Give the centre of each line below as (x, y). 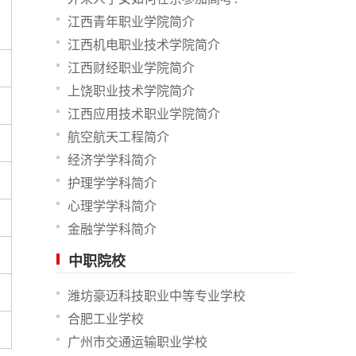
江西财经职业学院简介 (131, 68)
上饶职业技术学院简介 (131, 91)
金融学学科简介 (112, 229)
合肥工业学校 (106, 319)
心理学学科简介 (112, 206)
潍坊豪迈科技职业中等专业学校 (157, 296)
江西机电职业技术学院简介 (144, 45)
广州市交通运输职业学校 (137, 342)
